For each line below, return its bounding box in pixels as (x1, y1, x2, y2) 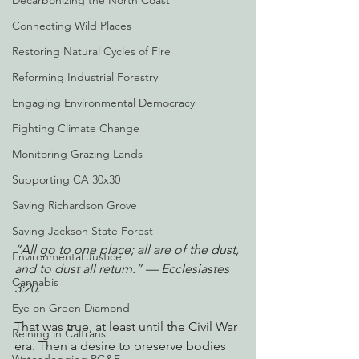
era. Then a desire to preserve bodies (14, 338, 229, 353)
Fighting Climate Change (12, 121, 139, 135)
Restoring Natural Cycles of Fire (12, 44, 171, 58)
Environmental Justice (12, 249, 122, 264)
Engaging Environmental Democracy (12, 95, 195, 110)
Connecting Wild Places (12, 18, 131, 33)
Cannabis (12, 275, 58, 289)
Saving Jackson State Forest (12, 224, 153, 238)
